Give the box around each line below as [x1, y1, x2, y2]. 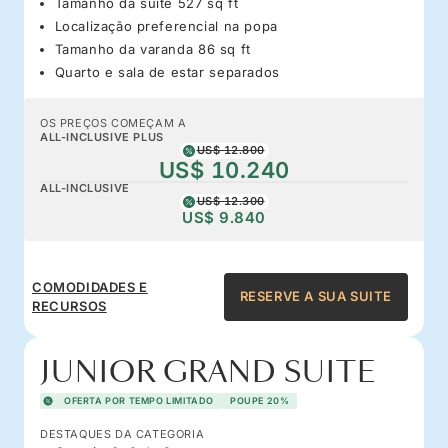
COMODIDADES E [32, 278, 148, 295]
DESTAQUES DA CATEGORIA [40, 426, 205, 441]
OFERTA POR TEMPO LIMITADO [64, 394, 214, 406]
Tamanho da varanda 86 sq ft [54, 40, 251, 57]
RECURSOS [32, 297, 107, 314]
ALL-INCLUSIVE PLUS [40, 129, 164, 144]
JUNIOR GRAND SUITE [40, 352, 376, 392]
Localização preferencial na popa [54, 17, 278, 34]
